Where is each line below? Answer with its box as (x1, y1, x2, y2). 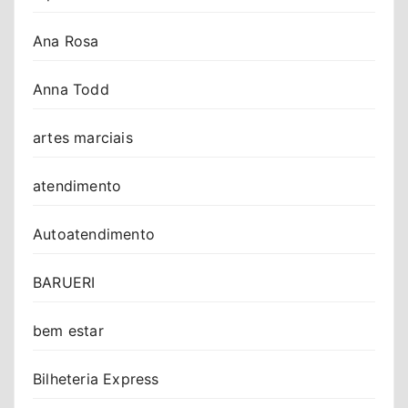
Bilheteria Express (33, 369, 159, 388)
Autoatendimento (33, 224, 155, 243)
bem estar (33, 321, 104, 340)
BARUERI (33, 272, 96, 291)
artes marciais (33, 127, 133, 147)
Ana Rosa (33, 31, 99, 50)
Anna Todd (33, 79, 109, 98)
